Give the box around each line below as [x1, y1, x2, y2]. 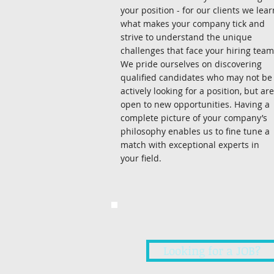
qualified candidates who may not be [120, 72, 272, 83]
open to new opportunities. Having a [120, 98, 270, 110]
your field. [120, 152, 161, 164]
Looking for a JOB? [163, 243, 261, 259]
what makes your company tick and [120, 18, 265, 29]
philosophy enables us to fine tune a [120, 125, 270, 137]
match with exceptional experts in [120, 139, 259, 150]
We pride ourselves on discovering [120, 58, 262, 70]
